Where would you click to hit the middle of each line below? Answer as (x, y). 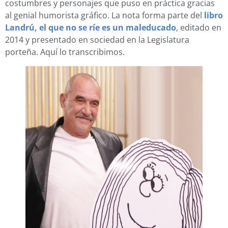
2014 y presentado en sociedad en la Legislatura (97, 40)
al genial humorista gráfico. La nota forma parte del (105, 15)
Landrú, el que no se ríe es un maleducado (91, 27)
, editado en (199, 27)
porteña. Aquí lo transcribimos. (65, 52)
